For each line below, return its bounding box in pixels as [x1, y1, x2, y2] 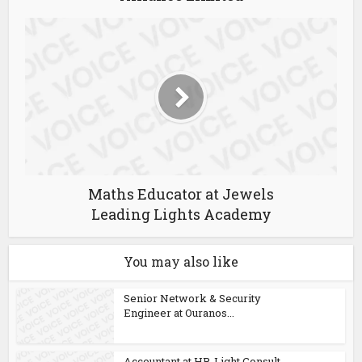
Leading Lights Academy [90, 204, 271, 224]
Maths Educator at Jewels [88, 184, 274, 204]
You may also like [124, 253, 238, 270]
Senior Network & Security [124, 291, 262, 305]
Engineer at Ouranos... [124, 305, 235, 320]
